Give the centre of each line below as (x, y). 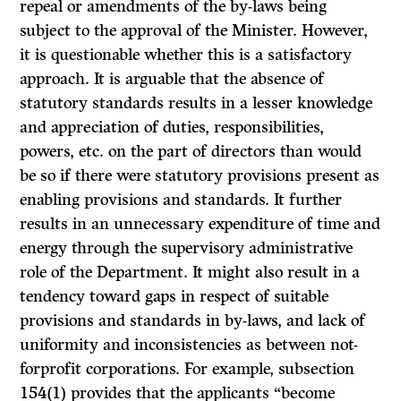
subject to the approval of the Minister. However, (194, 31)
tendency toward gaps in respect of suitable (175, 297)
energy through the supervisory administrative (187, 248)
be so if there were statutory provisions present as (200, 176)
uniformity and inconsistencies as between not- (189, 345)
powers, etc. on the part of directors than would (191, 152)
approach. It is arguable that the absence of (172, 79)
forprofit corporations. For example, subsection (188, 369)
